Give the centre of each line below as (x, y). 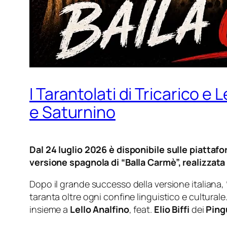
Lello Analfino (100, 210)
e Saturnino (72, 112)
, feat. (141, 210)
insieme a (50, 210)
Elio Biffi (172, 210)
